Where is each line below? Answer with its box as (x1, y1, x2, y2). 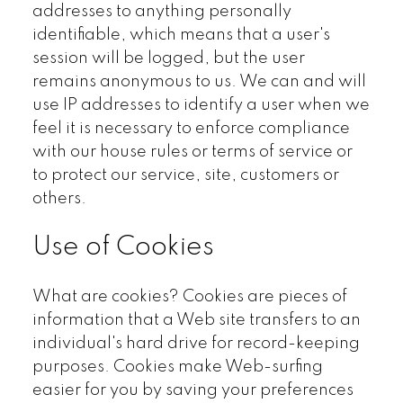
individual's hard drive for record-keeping (31, 336, 360, 353)
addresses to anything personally (31, 3, 291, 20)
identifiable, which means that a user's (31, 26, 330, 43)
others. (31, 190, 86, 207)
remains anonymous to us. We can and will (31, 73, 366, 90)
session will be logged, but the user (31, 49, 305, 67)
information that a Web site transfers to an (31, 312, 361, 329)
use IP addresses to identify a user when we (31, 96, 370, 113)
